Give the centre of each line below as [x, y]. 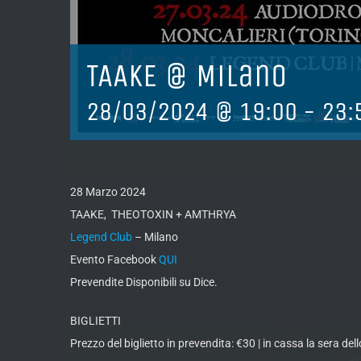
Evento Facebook [114, 259]
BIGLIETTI [95, 321]
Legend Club [101, 237]
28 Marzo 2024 [108, 192]
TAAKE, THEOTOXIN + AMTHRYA [153, 214]
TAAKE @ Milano [187, 76]
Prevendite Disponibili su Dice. [144, 282]
